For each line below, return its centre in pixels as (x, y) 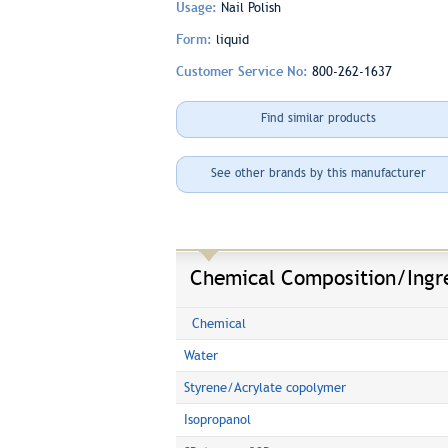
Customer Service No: (243, 71)
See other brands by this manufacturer (318, 173)
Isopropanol (217, 419)
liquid (232, 39)
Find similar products (318, 118)
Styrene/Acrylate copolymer (264, 387)
